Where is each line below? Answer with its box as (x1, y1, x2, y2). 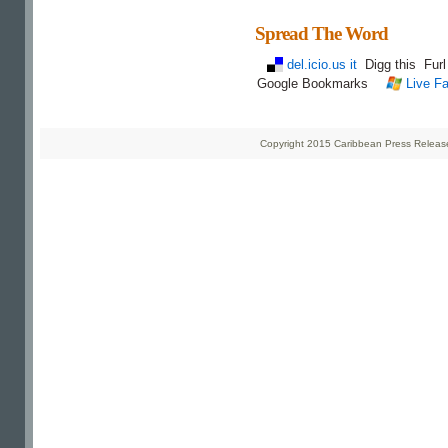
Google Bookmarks (257, 76, 372, 91)
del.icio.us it (287, 57, 357, 72)
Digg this (365, 57, 420, 72)
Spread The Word (255, 23, 388, 44)
